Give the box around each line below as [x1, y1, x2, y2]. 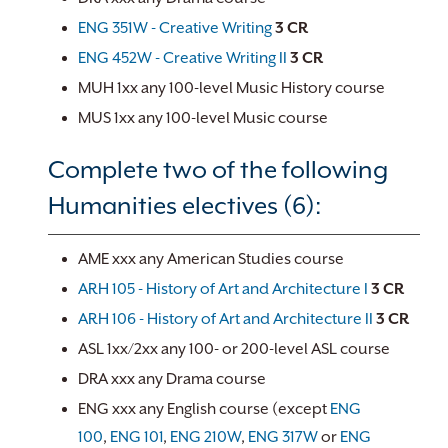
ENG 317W [248, 428, 318, 446]
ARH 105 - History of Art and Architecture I [78, 280, 368, 298]
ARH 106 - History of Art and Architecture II [78, 310, 373, 328]
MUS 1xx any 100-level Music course [78, 109, 328, 127]
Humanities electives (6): [48, 192, 321, 220]
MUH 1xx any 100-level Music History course [78, 79, 385, 97]
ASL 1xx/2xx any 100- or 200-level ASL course [78, 340, 390, 358]
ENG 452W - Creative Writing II [78, 49, 287, 67]
